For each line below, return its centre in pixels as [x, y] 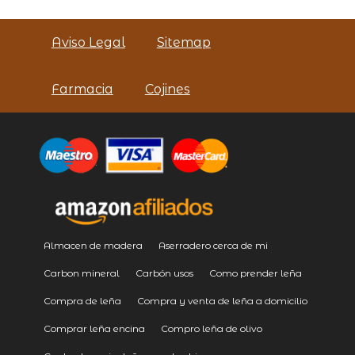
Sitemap [183, 43]
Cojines [167, 90]
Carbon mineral [81, 273]
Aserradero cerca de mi [213, 245]
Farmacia [82, 90]
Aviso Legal [88, 43]
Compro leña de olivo [211, 328]
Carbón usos [164, 273]
